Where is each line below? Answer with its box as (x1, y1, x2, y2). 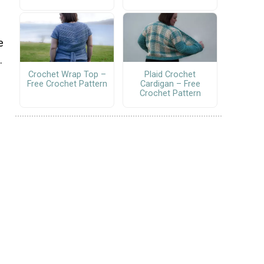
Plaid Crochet (144, 70, 196, 80)
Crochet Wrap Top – (28, 70, 106, 80)
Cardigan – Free (140, 79, 200, 90)
